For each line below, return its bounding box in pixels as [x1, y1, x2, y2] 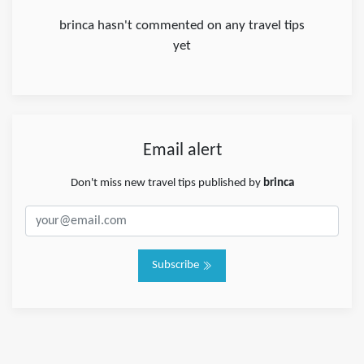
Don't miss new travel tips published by [70, 177, 263, 190]
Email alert [142, 141, 222, 161]
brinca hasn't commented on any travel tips [59, 19, 305, 33]
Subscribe [152, 259, 202, 272]
